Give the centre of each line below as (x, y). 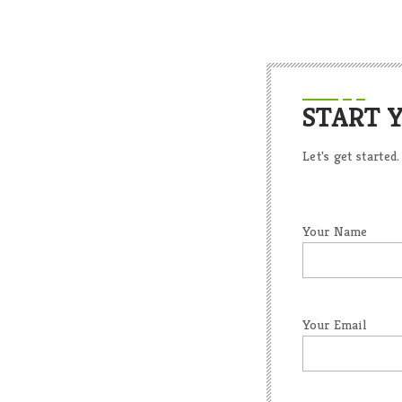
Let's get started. (351, 156)
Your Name (335, 232)
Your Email (334, 325)
